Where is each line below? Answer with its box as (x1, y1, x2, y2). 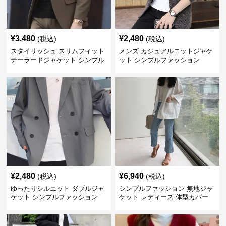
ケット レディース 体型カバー (119, 193, 208, 201)
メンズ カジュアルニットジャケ (119, 47, 213, 55)
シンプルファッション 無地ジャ (119, 185, 213, 192)
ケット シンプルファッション (11, 193, 98, 201)
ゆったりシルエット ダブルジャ (11, 185, 105, 192)
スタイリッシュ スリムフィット (11, 47, 105, 55)
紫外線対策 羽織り (119, 202, 174, 209)
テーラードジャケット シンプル (11, 56, 105, 64)
